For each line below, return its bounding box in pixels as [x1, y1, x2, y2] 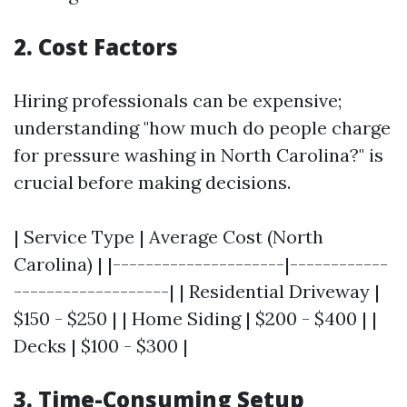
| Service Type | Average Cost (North [14, 225, 323, 248]
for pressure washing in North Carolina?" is [14, 144, 383, 166]
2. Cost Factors [14, 32, 178, 62]
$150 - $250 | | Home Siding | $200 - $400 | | [14, 307, 377, 330]
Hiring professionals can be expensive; [14, 89, 342, 112]
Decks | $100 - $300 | [14, 334, 188, 357]
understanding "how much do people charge [14, 116, 391, 139]
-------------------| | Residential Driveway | [14, 280, 380, 303]
